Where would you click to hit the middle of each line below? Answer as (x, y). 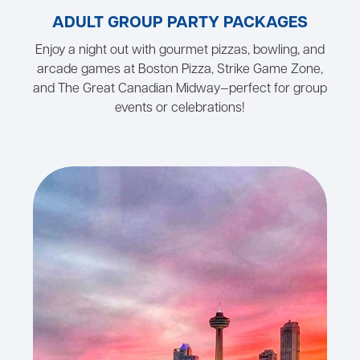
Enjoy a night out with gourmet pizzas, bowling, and (180, 51)
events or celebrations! (180, 109)
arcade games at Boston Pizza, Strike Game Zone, (180, 70)
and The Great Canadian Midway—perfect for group (180, 90)
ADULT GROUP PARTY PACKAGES (180, 24)
